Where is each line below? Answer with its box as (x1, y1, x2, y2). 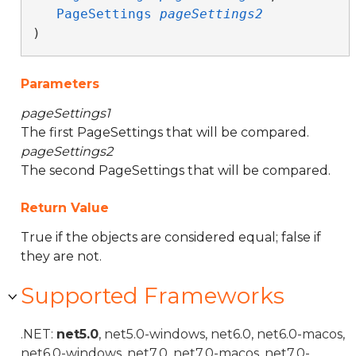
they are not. (21, 249, 102, 264)
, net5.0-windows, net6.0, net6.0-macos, (99, 327, 345, 342)
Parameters (21, 76, 99, 91)
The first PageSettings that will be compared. (21, 125, 309, 140)
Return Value (21, 200, 109, 215)
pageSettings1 (21, 106, 110, 121)
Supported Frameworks (21, 282, 284, 309)
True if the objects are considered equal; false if (21, 230, 321, 245)
